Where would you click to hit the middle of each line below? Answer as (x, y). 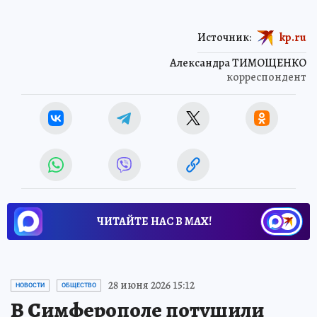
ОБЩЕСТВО (79, 285)
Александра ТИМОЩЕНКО (238, 63)
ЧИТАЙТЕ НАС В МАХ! (154, 221)
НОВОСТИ (30, 285)
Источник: (224, 37)
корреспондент (266, 77)
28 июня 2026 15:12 (151, 285)
